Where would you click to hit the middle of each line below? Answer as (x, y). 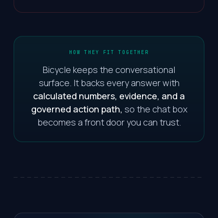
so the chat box (155, 109)
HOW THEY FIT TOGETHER (109, 52)
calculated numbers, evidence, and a (109, 96)
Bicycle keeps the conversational (109, 69)
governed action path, (77, 109)
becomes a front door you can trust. (109, 122)
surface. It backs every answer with (109, 82)
